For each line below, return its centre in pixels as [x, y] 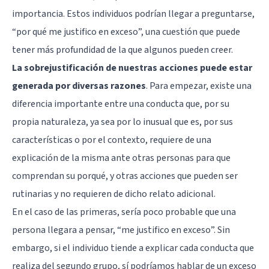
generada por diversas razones [79, 86]
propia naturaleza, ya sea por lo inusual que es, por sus [122, 122]
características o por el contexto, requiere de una [112, 140]
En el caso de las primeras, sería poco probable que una [124, 212]
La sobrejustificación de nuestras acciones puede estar [132, 68]
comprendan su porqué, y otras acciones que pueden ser [125, 176]
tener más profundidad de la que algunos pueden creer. [122, 50]
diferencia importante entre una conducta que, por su [121, 104]
